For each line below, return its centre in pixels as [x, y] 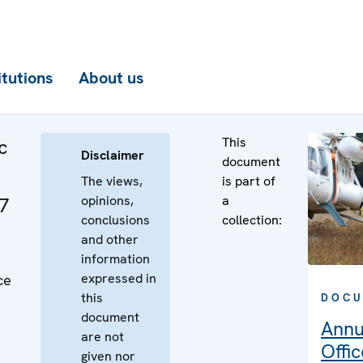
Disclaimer [113, 155]
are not [102, 337]
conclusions [115, 220]
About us [111, 78]
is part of [249, 181]
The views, [112, 181]
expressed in [119, 278]
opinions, [107, 201]
